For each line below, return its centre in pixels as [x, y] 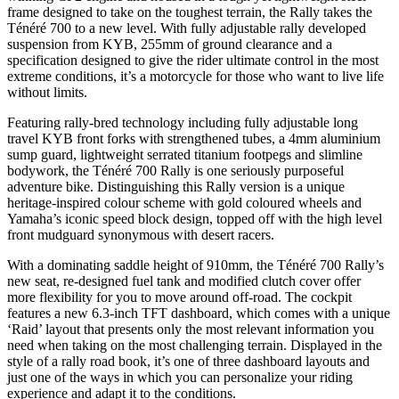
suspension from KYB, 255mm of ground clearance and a [170, 44]
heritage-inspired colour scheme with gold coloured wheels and [184, 202]
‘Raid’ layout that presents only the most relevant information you [191, 329]
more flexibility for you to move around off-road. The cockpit [179, 297]
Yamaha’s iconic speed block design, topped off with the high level [195, 218]
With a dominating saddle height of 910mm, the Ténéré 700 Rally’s [195, 265]
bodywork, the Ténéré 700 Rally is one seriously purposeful [175, 170]
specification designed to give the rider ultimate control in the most [193, 60]
